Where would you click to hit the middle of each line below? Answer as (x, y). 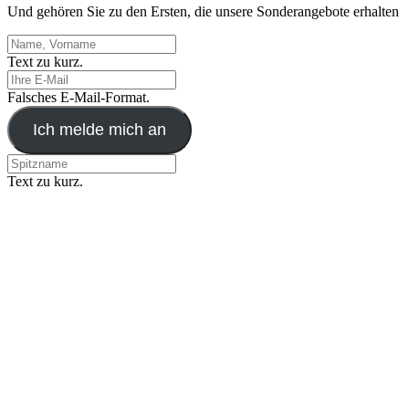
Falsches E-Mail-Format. (79, 98)
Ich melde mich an (99, 130)
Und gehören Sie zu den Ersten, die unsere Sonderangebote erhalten (203, 12)
